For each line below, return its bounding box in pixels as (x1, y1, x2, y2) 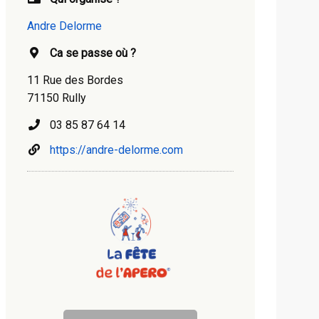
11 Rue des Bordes (27, 73, 123, 87)
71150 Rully (27, 91, 86, 105)
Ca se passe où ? (50, 46, 136, 60)
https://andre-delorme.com (50, 143, 183, 157)
